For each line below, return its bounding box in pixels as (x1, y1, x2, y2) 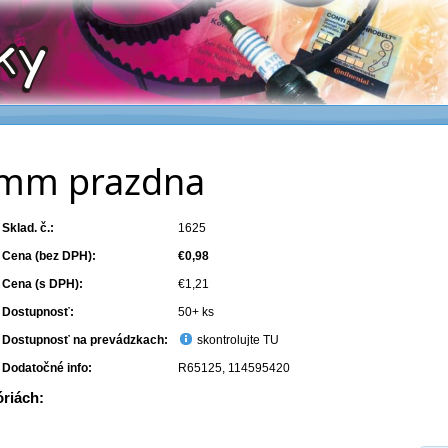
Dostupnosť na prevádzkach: (2, 333, 169, 347)
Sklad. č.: (2, 221, 55, 235)
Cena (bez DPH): (2, 249, 97, 263)
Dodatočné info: (2, 361, 93, 375)
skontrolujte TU (194, 333, 280, 347)
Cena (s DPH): (2, 277, 84, 291)
